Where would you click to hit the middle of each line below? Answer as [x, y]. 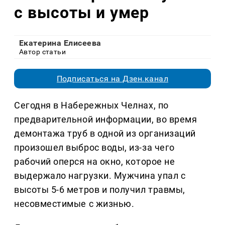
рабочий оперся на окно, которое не [95, 162]
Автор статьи [43, 52]
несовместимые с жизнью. [74, 204]
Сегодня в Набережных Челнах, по [91, 105]
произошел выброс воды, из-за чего [94, 148]
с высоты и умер [82, 12]
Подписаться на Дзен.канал [113, 79]
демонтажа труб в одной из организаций [105, 134]
